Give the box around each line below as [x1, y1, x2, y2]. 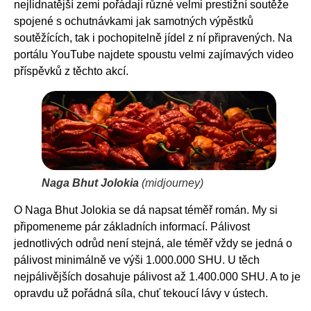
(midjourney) [139, 176, 203, 189]
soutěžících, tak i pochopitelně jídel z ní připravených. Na [14, 32, 292, 44]
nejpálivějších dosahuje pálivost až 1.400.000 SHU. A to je [14, 270, 301, 283]
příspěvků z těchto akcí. [14, 65, 128, 78]
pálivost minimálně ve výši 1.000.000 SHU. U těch [14, 253, 260, 266]
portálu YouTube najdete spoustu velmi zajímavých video [14, 49, 294, 61]
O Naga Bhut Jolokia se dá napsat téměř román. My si [14, 203, 278, 216]
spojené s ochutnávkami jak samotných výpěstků [14, 15, 253, 28]
